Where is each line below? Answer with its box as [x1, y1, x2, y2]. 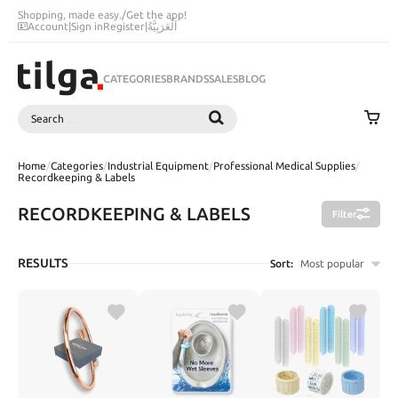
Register [103, 20, 145, 32]
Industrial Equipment [107, 160, 209, 172]
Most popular [300, 257, 364, 269]
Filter [332, 209, 356, 220]
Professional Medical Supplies [213, 160, 355, 172]
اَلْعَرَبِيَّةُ [147, 20, 177, 32]
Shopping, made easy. [18, 9, 122, 20]
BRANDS [166, 72, 209, 84]
